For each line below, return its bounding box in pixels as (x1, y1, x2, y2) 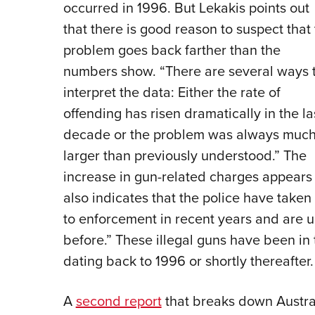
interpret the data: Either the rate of (63, 82, 281, 103)
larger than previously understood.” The (63, 145, 307, 166)
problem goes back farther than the (63, 39, 281, 60)
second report (75, 290, 162, 311)
